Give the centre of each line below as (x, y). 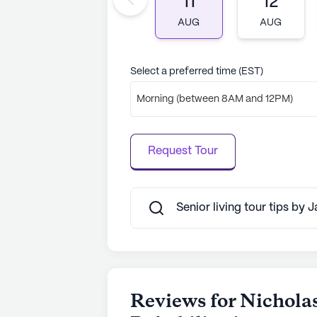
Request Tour (183, 151)
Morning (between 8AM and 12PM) (215, 99)
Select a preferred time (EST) (197, 71)
